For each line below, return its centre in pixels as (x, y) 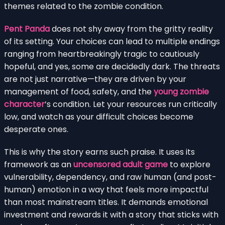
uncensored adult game (121, 164)
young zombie (181, 91)
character (24, 104)
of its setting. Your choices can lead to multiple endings (112, 41)
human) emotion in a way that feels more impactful (106, 189)
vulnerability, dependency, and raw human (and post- (110, 177)
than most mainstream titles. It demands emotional (106, 202)
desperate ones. (36, 129)
